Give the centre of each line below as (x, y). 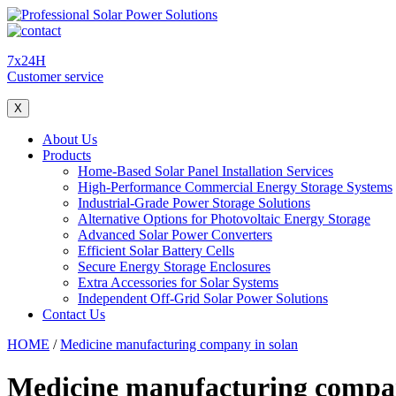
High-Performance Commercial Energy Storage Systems (235, 187)
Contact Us (74, 314)
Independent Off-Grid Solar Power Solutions (203, 298)
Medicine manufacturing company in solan (179, 344)
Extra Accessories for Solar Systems (178, 282)
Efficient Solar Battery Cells (156, 251)
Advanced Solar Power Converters (175, 235)
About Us (70, 139)
